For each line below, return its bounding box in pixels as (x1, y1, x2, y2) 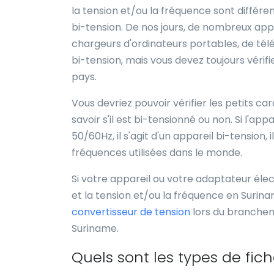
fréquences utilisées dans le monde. (72, 146, 242, 160)
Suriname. (72, 221, 119, 235)
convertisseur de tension (72, 205, 190, 219)
